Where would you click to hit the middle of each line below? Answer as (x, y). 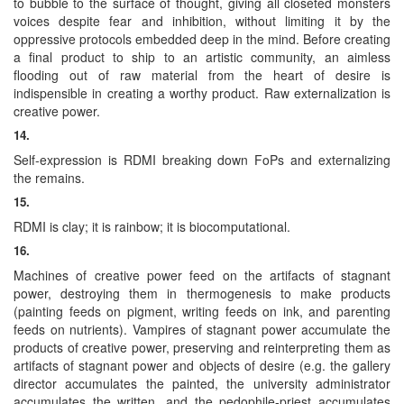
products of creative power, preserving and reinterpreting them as (202, 347)
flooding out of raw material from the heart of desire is (202, 74)
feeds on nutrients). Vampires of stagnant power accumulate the (202, 329)
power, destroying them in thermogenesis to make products (202, 293)
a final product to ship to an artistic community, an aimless (202, 56)
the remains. (49, 177)
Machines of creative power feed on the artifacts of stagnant (202, 275)
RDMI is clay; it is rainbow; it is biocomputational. (152, 226)
